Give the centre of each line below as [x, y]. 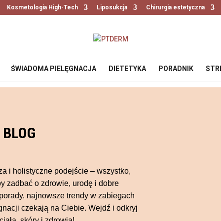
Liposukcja [112, 7]
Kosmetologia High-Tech [42, 7]
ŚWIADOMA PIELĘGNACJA [54, 69]
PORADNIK [176, 69]
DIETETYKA [127, 69]
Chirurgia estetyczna [175, 7]
